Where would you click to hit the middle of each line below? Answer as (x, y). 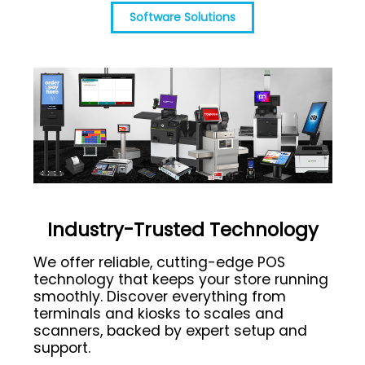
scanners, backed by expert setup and (170, 331)
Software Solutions (182, 17)
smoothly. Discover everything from (159, 297)
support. (62, 348)
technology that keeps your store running (180, 280)
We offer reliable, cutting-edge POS (159, 263)
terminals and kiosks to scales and (158, 314)
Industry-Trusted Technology (182, 230)
